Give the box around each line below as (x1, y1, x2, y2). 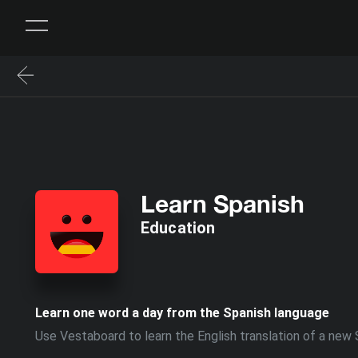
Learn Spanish (141, 189, 304, 218)
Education (141, 218, 216, 237)
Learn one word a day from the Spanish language (35, 305, 329, 320)
